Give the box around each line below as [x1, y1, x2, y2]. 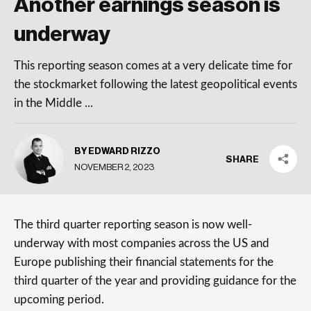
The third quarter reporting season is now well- [14, 219, 252, 230]
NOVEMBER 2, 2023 [74, 162, 154, 171]
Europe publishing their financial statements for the [14, 256, 274, 268]
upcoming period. [14, 294, 104, 305]
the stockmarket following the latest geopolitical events [14, 78, 297, 90]
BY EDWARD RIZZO [74, 146, 160, 155]
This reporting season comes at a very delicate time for [14, 60, 292, 72]
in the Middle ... [14, 97, 93, 109]
